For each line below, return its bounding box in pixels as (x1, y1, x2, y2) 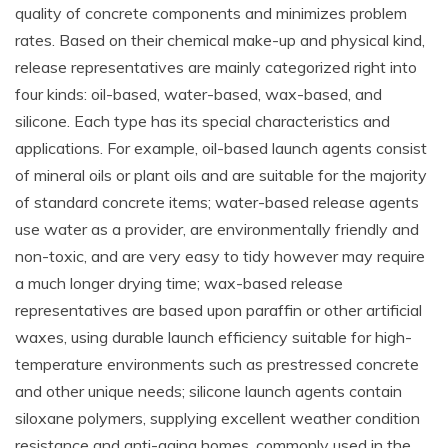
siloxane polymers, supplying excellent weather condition (15, 408, 420, 428)
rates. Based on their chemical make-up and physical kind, (15, 30, 425, 50)
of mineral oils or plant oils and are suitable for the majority (15, 165, 427, 185)
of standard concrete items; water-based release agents (15, 192, 419, 212)
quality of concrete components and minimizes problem (15, 3, 407, 23)
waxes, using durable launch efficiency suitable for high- (15, 327, 412, 347)
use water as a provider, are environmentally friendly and (15, 219, 419, 239)
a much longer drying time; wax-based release (15, 273, 343, 293)
